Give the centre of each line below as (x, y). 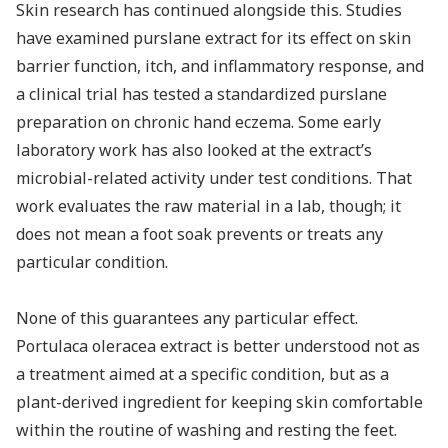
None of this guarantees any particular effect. (187, 317)
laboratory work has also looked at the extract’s (194, 149)
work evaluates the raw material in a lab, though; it (208, 205)
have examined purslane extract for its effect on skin (213, 37)
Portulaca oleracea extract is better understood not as (218, 345)
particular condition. (92, 261)
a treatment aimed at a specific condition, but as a (202, 373)
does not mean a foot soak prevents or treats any (199, 233)
